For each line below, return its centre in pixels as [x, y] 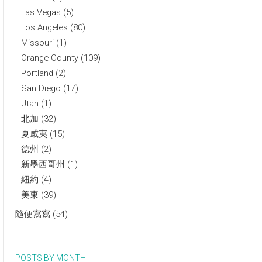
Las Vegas [41, 12]
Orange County [50, 58]
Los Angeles [44, 27]
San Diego [41, 88]
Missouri [37, 43]
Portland [37, 73]
